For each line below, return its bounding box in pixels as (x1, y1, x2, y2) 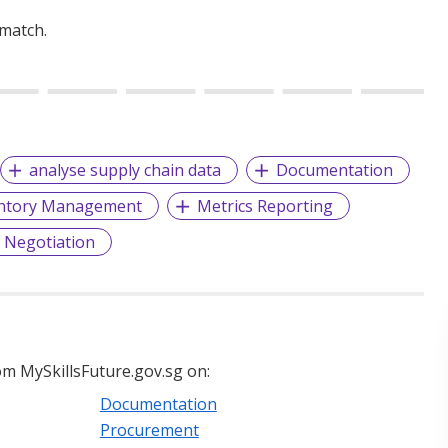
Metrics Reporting (197, 194, 334, 217)
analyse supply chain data (29, 158, 222, 181)
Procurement (99, 418, 199, 441)
